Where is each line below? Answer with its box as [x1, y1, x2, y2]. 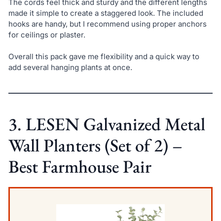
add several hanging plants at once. [8, 63, 132, 73]
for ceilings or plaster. [8, 30, 85, 39]
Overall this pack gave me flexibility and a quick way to [8, 52, 199, 62]
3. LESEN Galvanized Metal [8, 112, 205, 136]
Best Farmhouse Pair [8, 155, 151, 179]
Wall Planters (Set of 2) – [8, 134, 183, 157]
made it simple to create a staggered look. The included [8, 8, 203, 18]
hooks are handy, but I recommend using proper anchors [8, 19, 207, 29]
